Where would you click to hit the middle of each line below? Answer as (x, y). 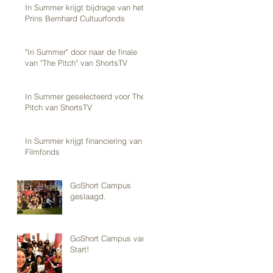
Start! (80, 249)
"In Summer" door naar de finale (81, 51)
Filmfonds (42, 151)
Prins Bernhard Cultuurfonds (75, 18)
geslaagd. (88, 196)
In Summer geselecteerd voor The (85, 96)
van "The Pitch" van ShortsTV (76, 62)
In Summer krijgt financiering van (83, 140)
